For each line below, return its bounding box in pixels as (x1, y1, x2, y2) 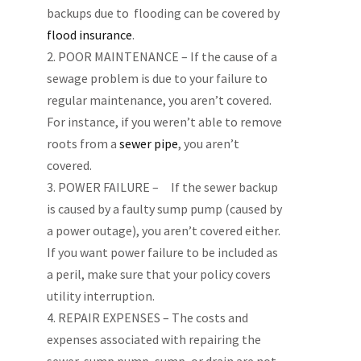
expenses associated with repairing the (46, 331, 261, 347)
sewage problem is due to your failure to (46, 70, 268, 86)
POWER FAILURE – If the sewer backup (57, 179, 278, 195)
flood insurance (46, 27, 132, 43)
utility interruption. (46, 288, 155, 304)
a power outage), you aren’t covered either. (46, 222, 283, 239)
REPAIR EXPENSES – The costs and (57, 309, 248, 326)
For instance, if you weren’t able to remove (46, 114, 282, 130)
